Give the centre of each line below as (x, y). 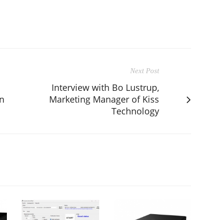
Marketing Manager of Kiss (104, 99)
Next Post (145, 71)
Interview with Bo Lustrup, (105, 87)
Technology (135, 111)
